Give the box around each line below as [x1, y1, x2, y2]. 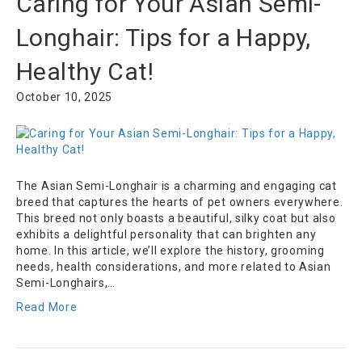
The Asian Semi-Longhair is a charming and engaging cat [16, 179, 337, 193]
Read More [16, 301, 78, 314]
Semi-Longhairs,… [16, 276, 116, 290]
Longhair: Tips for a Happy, [16, 23, 311, 53]
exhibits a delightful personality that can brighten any [16, 228, 317, 242]
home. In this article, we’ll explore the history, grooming [16, 244, 325, 258]
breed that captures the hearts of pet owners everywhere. [16, 196, 343, 209]
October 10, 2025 [16, 90, 113, 104]
